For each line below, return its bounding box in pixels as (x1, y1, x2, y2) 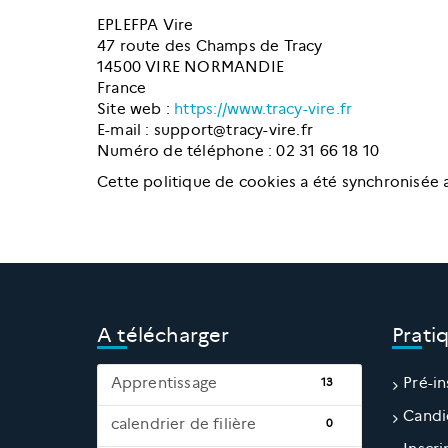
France (97, 79, 147, 97)
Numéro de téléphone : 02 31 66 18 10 (97, 142, 380, 160)
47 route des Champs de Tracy (97, 37, 323, 55)
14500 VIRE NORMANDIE (97, 58, 284, 76)
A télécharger (97, 323, 230, 347)
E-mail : (97, 121, 154, 139)
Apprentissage (110, 373, 218, 392)
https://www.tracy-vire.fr (174, 100, 353, 118)
